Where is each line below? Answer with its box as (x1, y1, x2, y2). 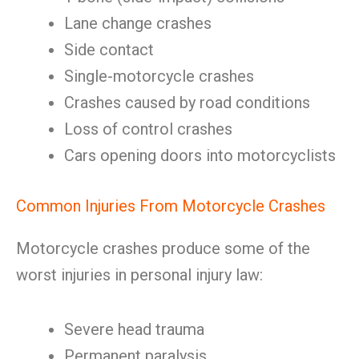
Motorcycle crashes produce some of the (16, 239, 310, 258)
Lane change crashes (64, 14, 212, 33)
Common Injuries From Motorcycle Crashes (16, 196, 325, 216)
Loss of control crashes (64, 119, 232, 139)
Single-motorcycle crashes (64, 67, 254, 86)
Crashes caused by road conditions (64, 93, 310, 112)
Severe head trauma (64, 320, 204, 339)
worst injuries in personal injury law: (16, 265, 263, 284)
